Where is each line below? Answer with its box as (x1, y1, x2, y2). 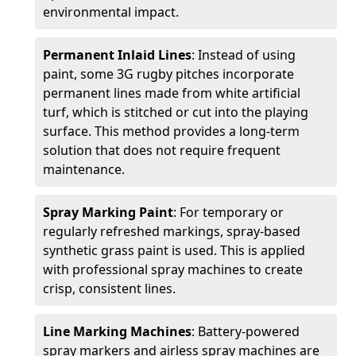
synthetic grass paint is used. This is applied (43, 242, 305, 259)
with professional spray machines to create (43, 261, 303, 278)
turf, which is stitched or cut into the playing (43, 103, 308, 121)
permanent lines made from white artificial (43, 84, 300, 102)
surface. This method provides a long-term (43, 122, 300, 140)
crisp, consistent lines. (43, 280, 176, 297)
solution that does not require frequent (43, 141, 281, 159)
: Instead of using (192, 46, 296, 64)
